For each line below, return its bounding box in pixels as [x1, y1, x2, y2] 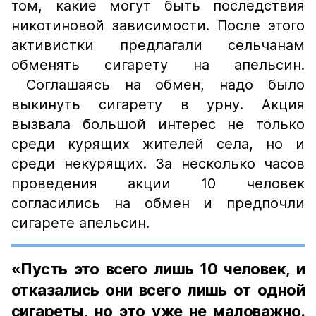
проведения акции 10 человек [11, 175, 305, 192]
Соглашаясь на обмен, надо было [11, 76, 305, 93]
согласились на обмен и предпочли [11, 195, 305, 212]
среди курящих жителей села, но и [11, 135, 305, 152]
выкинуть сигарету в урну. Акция [11, 96, 305, 113]
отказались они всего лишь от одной [11, 281, 305, 299]
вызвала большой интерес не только [11, 116, 305, 133]
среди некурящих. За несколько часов [11, 155, 305, 172]
